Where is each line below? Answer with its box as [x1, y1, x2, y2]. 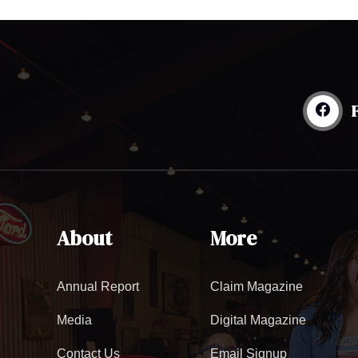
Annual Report [57, 280, 140, 294]
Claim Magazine [209, 280, 303, 294]
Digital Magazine [209, 313, 306, 328]
